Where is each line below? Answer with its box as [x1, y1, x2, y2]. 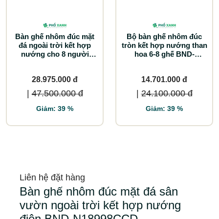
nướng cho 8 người [21, 49, 89, 58]
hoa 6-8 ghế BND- [134, 49, 195, 58]
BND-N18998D [30, 58, 79, 67]
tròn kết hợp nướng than [121, 41, 207, 49]
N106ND [150, 58, 178, 67]
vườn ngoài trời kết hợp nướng [20, 198, 181, 212]
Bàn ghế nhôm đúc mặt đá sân [20, 184, 178, 198]
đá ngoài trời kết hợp [19, 41, 91, 49]
